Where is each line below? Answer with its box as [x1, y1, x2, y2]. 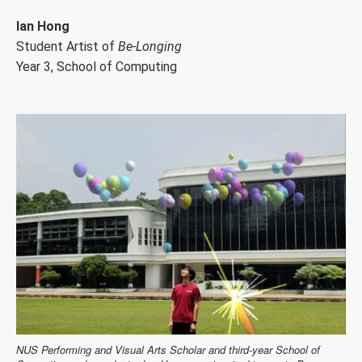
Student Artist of [16, 38, 118, 54]
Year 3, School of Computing [16, 58, 177, 74]
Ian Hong [16, 18, 69, 34]
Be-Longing [118, 38, 182, 54]
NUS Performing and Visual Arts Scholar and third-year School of [16, 342, 320, 358]
